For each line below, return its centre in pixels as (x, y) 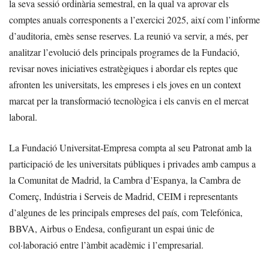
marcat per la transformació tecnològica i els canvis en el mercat (129, 101)
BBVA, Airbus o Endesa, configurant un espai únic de (112, 228)
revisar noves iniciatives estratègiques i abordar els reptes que (123, 68)
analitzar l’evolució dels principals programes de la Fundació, (124, 52)
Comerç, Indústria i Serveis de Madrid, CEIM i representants (123, 196)
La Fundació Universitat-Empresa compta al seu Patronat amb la (130, 147)
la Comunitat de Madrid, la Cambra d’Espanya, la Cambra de (125, 180)
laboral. (23, 117)
